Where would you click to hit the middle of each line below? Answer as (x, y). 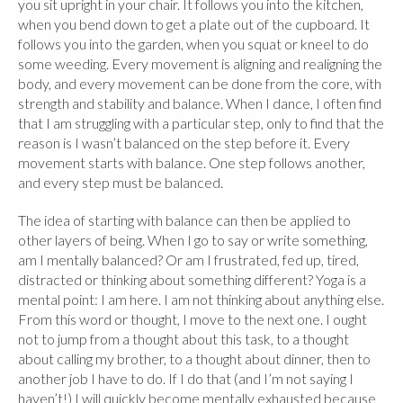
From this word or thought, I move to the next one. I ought (193, 319)
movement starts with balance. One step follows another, (192, 162)
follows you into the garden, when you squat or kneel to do (193, 44)
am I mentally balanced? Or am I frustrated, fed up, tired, (188, 260)
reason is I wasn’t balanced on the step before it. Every (184, 143)
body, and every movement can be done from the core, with (200, 83)
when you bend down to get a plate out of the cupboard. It (194, 24)
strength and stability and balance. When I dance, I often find (200, 103)
